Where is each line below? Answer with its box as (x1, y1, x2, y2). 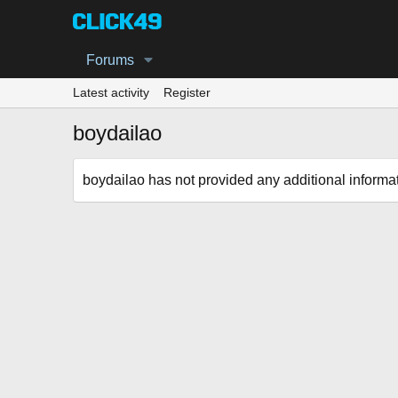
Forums (86, 52, 134, 68)
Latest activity (73, 85, 149, 99)
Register (163, 85, 211, 99)
